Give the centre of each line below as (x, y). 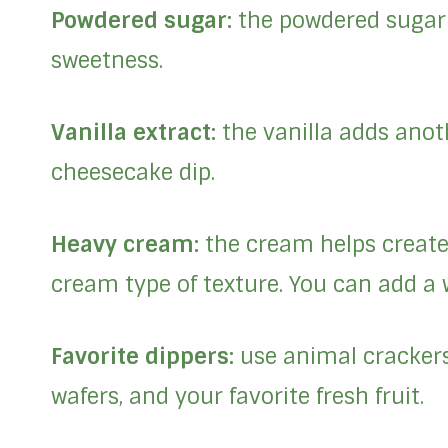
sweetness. (107, 61)
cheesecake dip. (133, 173)
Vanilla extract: (136, 133)
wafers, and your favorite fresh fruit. (237, 397)
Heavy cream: (128, 245)
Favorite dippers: (142, 357)
